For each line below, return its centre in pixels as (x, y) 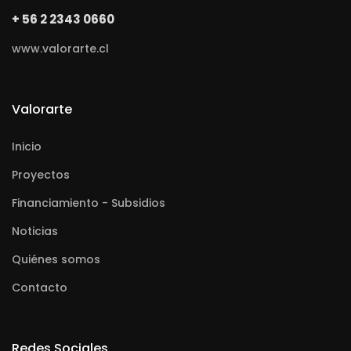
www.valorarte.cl (60, 49)
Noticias (35, 231)
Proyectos (41, 175)
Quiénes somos (56, 259)
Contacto (40, 288)
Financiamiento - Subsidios (89, 203)
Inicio (27, 147)
